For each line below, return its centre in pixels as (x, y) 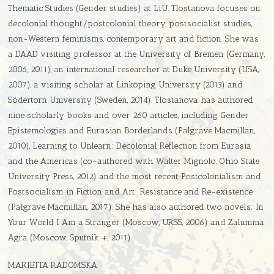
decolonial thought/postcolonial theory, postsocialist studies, (130, 24)
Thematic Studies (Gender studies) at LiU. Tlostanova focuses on (135, 9)
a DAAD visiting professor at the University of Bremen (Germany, (137, 54)
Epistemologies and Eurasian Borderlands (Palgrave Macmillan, (132, 131)
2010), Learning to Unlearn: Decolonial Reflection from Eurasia (130, 146)
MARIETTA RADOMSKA (53, 265)
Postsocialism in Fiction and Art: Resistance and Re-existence (131, 192)
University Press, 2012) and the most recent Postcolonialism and (135, 177)
